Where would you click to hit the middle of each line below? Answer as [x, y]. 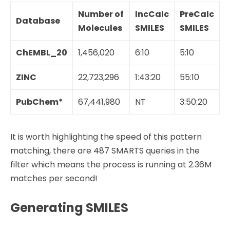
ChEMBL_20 [42, 53]
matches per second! [54, 179]
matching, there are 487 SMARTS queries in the [105, 151]
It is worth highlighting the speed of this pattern [106, 137]
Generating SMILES [69, 208]
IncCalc [152, 14]
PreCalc [197, 14]
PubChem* [40, 102]
